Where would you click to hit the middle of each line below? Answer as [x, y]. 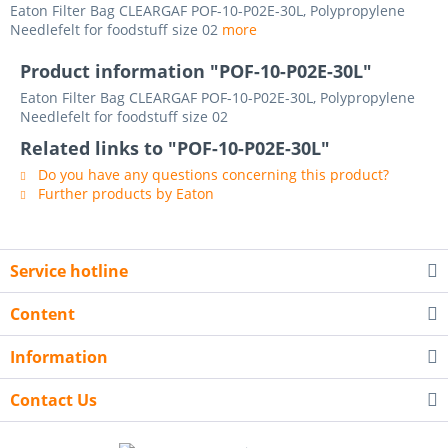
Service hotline [69, 271]
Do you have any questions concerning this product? [211, 174]
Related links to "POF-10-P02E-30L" [175, 148]
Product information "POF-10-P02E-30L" [196, 71]
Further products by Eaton [124, 193]
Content [42, 314]
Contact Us [53, 400]
